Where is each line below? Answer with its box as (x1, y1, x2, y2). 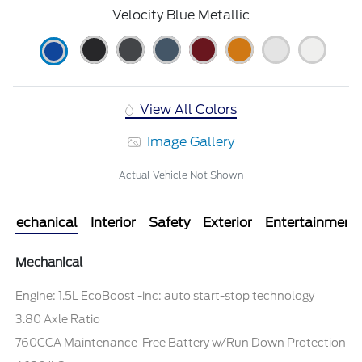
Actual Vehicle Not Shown (119, 168, 243, 181)
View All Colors (137, 101, 238, 117)
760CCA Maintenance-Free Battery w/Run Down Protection (15, 335, 347, 349)
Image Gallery (144, 133, 235, 149)
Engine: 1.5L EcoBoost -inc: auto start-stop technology (15, 288, 315, 302)
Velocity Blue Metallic (112, 6, 250, 23)
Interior (90, 214, 136, 230)
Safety (149, 214, 190, 230)
